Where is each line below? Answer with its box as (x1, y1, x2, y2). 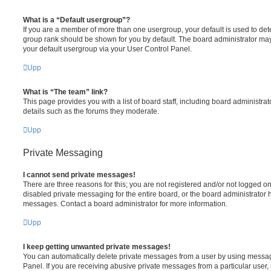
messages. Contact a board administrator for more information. (23, 199, 227, 208)
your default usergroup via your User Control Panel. (23, 44, 192, 53)
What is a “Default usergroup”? (23, 15, 130, 24)
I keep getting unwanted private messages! (23, 242, 171, 251)
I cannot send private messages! (23, 170, 135, 179)
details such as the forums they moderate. (23, 106, 159, 116)
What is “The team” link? (23, 87, 108, 96)
